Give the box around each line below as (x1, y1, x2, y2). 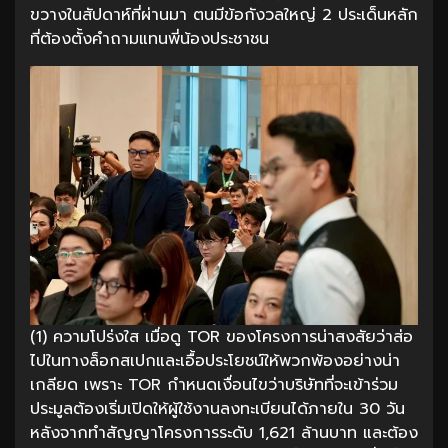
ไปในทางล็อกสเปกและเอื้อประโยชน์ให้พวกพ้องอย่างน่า (30, 348, 400, 373)
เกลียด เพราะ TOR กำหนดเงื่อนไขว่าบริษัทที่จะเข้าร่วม (30, 372, 398, 397)
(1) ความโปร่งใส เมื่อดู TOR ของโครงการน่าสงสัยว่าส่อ (30, 324, 413, 349)
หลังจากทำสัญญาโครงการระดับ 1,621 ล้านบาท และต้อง (30, 420, 418, 445)
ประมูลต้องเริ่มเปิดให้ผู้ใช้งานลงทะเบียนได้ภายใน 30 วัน (30, 396, 405, 421)
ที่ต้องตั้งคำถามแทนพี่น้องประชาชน (30, 27, 269, 51)
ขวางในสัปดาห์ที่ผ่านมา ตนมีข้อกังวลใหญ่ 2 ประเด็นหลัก (30, 3, 418, 27)
